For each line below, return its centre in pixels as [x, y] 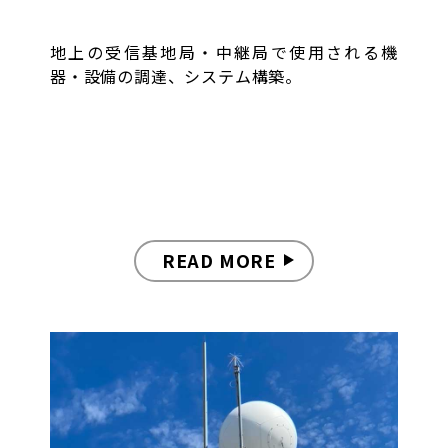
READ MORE [219, 260]
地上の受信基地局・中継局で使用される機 [224, 51]
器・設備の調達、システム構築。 [176, 75]
